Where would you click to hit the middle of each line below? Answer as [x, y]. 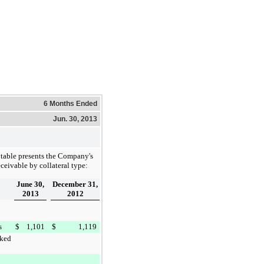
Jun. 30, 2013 [75, 119]
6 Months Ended [70, 103]
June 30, [30, 184]
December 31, [75, 184]
